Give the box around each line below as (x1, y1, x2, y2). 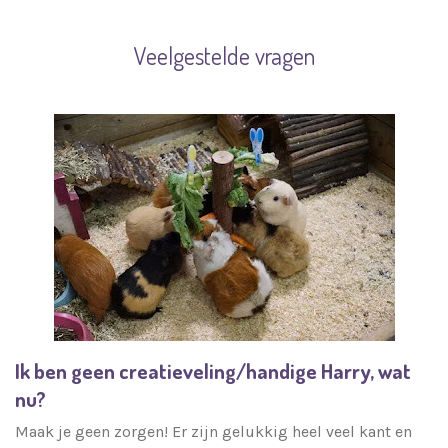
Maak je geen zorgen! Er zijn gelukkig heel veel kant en (15, 421, 412, 441)
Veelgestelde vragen (133, 40, 315, 72)
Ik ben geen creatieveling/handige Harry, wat (15, 358, 411, 385)
